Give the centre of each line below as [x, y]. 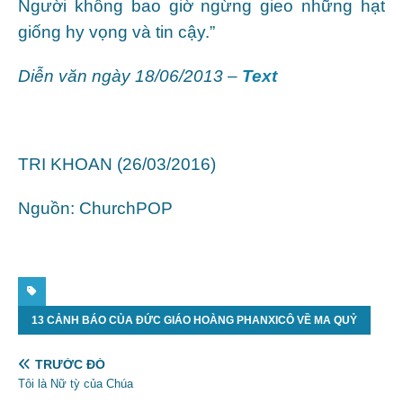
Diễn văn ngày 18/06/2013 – [130, 76]
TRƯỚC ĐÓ [70, 364]
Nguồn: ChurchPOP [95, 208]
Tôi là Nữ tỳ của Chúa [76, 383]
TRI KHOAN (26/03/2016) [117, 164]
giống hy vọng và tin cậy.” [116, 31]
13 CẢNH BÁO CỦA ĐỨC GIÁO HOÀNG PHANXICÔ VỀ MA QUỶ [194, 320]
